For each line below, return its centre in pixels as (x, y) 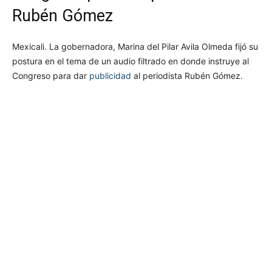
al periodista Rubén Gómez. (187, 75)
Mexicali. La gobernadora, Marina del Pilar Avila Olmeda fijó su (135, 46)
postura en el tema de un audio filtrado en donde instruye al (131, 61)
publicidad (110, 75)
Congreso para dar (51, 75)
